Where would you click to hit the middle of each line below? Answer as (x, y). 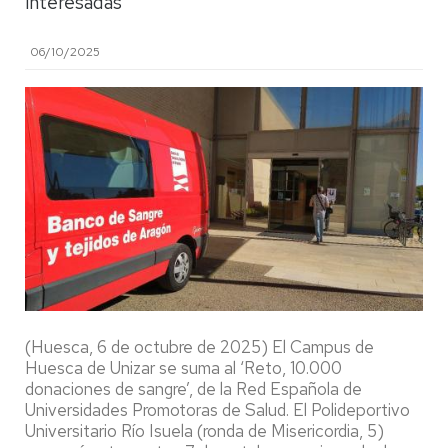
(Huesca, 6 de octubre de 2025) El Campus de (199, 346)
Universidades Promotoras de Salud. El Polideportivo (217, 409)
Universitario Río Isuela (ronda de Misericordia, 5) (204, 430)
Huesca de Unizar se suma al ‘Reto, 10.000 (183, 367)
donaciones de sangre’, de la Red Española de (193, 388)
